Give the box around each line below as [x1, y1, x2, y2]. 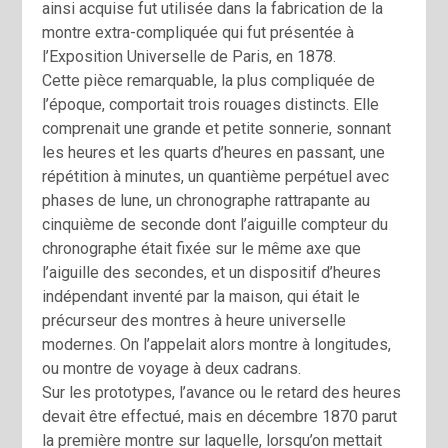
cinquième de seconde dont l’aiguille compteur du [42, 215, 389, 235]
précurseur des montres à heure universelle [42, 311, 347, 331]
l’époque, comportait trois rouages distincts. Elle [42, 95, 380, 115]
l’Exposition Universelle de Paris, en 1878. [42, 47, 337, 67]
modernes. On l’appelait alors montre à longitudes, [42, 335, 392, 355]
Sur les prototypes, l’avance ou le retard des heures [42, 383, 402, 403]
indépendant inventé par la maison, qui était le [42, 287, 361, 307]
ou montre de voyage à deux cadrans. [42, 359, 302, 379]
